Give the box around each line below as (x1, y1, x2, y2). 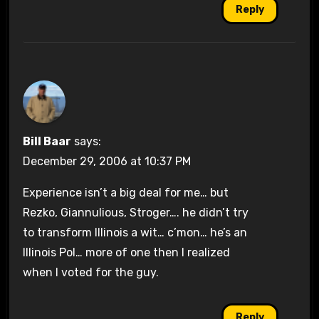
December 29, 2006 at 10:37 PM (22, 155, 191, 169)
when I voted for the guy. (22, 266, 159, 280)
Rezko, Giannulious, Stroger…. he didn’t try (22, 206, 249, 220)
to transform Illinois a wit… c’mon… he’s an (22, 226, 247, 240)
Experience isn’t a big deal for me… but (22, 186, 229, 200)
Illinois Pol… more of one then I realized (22, 246, 230, 260)
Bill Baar (22, 135, 71, 149)
